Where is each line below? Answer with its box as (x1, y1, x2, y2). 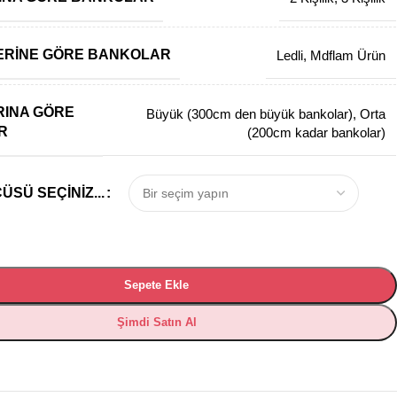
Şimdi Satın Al (116, 315, 197, 329)
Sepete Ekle (124, 278, 190, 292)
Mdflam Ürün (310, 48, 386, 63)
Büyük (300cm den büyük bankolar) (146, 105, 354, 121)
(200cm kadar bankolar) (247, 124, 386, 140)
